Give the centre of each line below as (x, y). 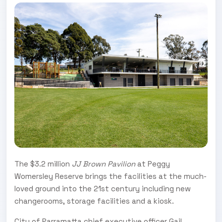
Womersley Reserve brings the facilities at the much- (111, 176)
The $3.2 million (43, 164)
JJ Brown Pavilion (104, 164)
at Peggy (153, 164)
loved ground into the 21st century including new (103, 188)
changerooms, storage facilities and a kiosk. (94, 201)
